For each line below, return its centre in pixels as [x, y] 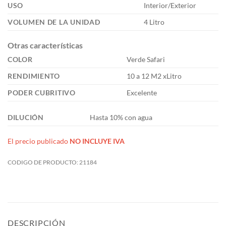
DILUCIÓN [26, 118]
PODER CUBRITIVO [42, 93]
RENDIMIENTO [34, 76]
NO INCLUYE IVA [97, 141]
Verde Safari [146, 60]
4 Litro [154, 22]
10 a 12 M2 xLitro [154, 76]
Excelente [142, 93]
